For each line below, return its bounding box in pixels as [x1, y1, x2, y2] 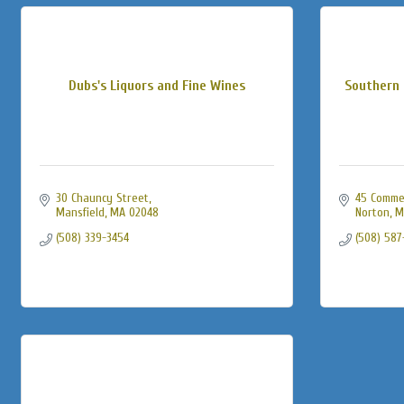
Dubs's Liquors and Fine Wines [69, 78, 245, 94]
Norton [354, 205, 390, 220]
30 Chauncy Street [55, 190, 149, 206]
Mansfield [55, 205, 105, 220]
